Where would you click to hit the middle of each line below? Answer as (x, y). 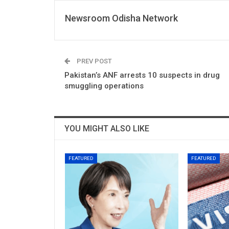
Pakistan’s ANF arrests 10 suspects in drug (142, 75)
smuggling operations (104, 86)
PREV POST (94, 61)
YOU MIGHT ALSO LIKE (107, 128)
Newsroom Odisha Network (121, 18)
